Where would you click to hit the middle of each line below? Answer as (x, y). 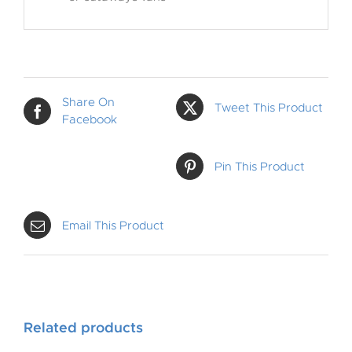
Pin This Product (260, 166)
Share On (88, 103)
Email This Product (113, 225)
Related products (83, 328)
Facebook (90, 120)
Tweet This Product (269, 107)
